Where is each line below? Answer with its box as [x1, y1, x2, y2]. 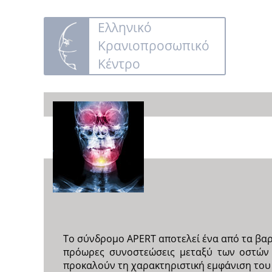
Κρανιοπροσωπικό [98, 36, 210, 54]
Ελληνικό [98, 18, 152, 36]
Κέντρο [98, 55, 141, 72]
